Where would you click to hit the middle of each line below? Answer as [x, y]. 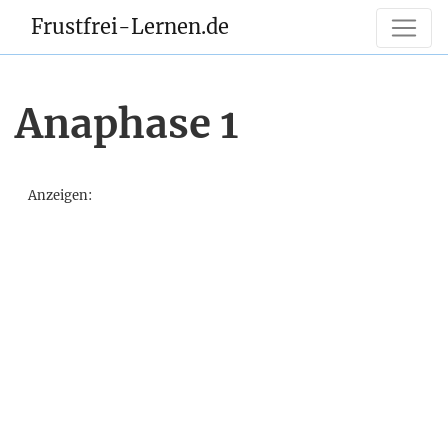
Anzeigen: [60, 195]
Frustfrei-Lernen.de [130, 26]
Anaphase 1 [126, 124]
